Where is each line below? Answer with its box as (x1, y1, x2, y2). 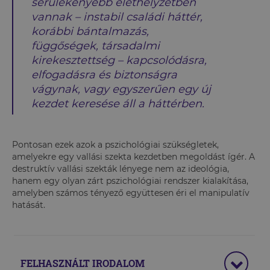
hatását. (12, 199, 48, 210)
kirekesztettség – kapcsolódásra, (31, 53, 207, 67)
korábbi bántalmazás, (31, 24, 149, 38)
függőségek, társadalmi (31, 39, 160, 52)
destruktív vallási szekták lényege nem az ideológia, (12, 163, 229, 174)
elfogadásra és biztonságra (31, 67, 177, 81)
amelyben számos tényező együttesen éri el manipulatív (12, 187, 250, 198)
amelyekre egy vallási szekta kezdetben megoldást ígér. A (12, 151, 255, 162)
